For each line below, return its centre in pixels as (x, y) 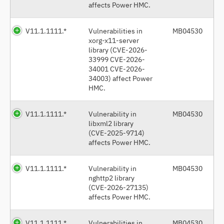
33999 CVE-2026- (117, 59)
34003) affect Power (120, 78)
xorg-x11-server (114, 40)
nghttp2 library (111, 177)
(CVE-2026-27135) (118, 187)
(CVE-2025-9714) (116, 132)
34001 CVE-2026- (117, 68)
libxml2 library (111, 123)
